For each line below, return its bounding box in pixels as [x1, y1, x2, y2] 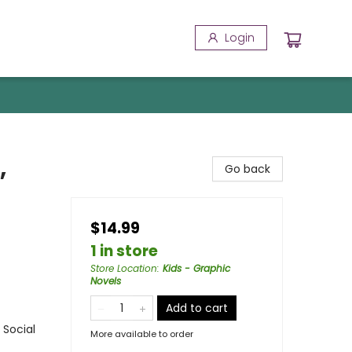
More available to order [90, 328, 193, 340]
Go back [225, 161, 270, 177]
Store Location [90, 262, 157, 275]
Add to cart [166, 300, 228, 316]
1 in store [90, 240, 158, 262]
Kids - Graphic [163, 262, 230, 275]
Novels [90, 274, 121, 288]
